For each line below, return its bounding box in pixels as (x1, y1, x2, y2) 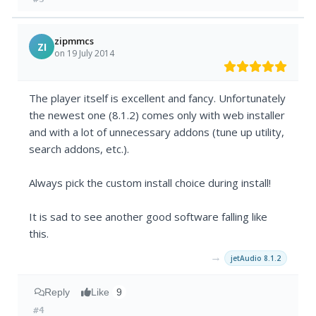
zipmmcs (54, 34, 95, 47)
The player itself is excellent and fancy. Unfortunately (29, 91, 286, 106)
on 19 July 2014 (54, 47, 115, 59)
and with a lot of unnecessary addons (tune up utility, (29, 125, 285, 140)
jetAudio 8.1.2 (230, 253, 281, 264)
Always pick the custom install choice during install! (29, 176, 272, 190)
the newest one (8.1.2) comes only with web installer (29, 108, 286, 123)
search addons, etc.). (29, 142, 130, 157)
